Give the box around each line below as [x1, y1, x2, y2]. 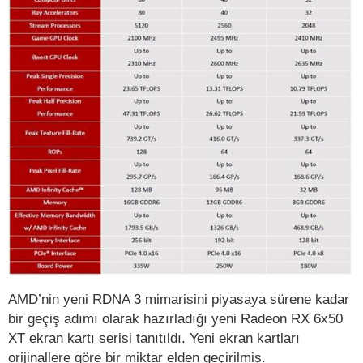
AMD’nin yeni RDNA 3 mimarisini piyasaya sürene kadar [8, 290, 349, 307]
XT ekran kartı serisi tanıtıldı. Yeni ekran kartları [8, 329, 300, 346]
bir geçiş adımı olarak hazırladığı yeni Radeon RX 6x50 [8, 310, 343, 327]
